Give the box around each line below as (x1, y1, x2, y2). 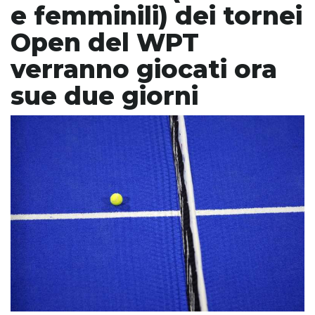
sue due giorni (11, 81, 198, 112)
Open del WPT (11, 27, 199, 58)
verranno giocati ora (11, 54, 277, 85)
